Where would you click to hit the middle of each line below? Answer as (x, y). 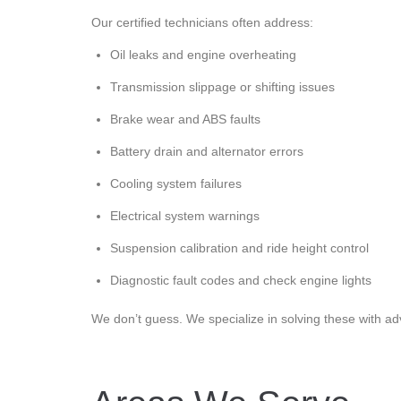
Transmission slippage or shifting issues (222, 86)
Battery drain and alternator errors (207, 151)
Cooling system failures (176, 183)
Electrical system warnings (185, 215)
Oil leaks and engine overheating (203, 54)
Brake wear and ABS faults (185, 119)
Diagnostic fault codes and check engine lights (241, 280)
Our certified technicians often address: (202, 22)
